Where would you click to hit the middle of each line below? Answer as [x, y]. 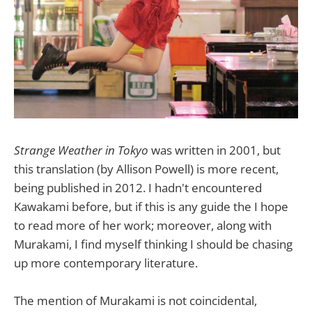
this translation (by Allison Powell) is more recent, [146, 169]
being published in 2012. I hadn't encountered [138, 187]
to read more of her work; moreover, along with [143, 225]
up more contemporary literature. [106, 263]
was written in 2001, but [214, 150]
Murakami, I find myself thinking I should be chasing [153, 244]
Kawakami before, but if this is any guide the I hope [151, 206]
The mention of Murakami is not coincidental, [135, 301]
